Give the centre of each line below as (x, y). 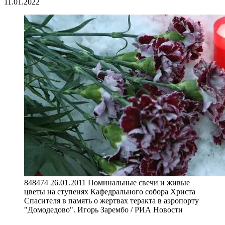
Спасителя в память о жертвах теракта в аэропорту (111, 200)
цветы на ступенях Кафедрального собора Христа (110, 191)
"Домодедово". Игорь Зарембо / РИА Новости (103, 209)
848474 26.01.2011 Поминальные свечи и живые (107, 182)
